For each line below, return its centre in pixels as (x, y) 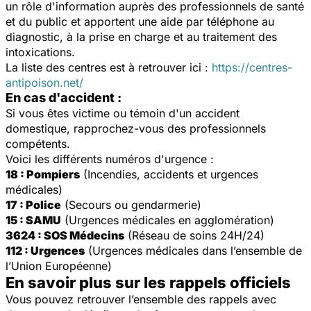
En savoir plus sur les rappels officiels (148, 282)
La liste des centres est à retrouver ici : (109, 67)
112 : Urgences (45, 250)
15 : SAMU (33, 220)
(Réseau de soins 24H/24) (194, 235)
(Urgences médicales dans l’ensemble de (193, 250)
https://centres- (252, 67)
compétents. (38, 143)
